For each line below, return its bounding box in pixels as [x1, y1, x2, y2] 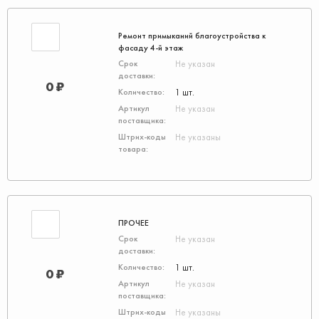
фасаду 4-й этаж [118, 42, 183, 53]
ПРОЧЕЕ [118, 217, 149, 229]
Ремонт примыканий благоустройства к [118, 30, 266, 41]
